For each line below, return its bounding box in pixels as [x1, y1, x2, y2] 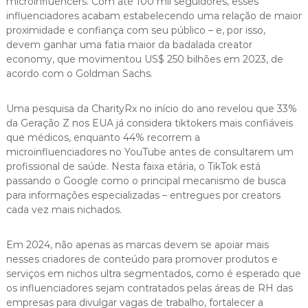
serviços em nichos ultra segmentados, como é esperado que [5, 267, 301, 280]
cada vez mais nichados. [5, 203, 122, 217]
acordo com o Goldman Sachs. [5, 67, 153, 80]
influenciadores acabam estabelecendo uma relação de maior [5, 10, 302, 23]
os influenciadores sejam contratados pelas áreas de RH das [5, 282, 293, 295]
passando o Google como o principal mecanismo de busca [5, 175, 286, 188]
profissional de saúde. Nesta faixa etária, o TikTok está [5, 160, 261, 173]
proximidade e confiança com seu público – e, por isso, [5, 24, 265, 37]
